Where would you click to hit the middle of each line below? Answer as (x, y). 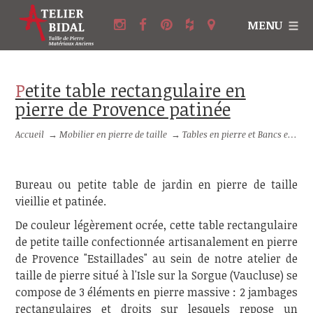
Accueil (29, 134)
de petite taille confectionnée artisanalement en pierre (156, 242)
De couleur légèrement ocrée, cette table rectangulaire (156, 225)
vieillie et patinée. (60, 201)
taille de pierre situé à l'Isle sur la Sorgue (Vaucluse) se (156, 275)
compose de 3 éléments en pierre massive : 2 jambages (156, 292)
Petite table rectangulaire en (20, 90)
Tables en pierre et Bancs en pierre (235, 134)
